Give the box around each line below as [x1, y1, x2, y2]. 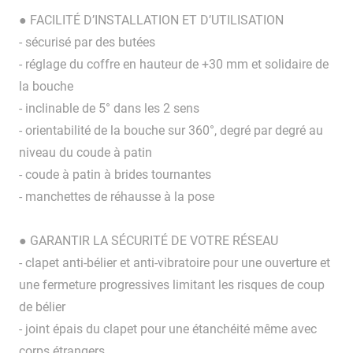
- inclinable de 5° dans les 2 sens [19, 101, 199, 117]
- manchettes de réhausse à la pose [19, 189, 214, 205]
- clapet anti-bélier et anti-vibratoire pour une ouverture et [19, 255, 330, 271]
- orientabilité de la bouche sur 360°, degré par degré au [19, 123, 323, 139]
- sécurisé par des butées [19, 35, 155, 50]
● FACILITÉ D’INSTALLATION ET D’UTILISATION [19, 13, 284, 28]
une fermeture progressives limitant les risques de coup [19, 277, 325, 293]
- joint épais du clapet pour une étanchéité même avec [19, 321, 317, 337]
